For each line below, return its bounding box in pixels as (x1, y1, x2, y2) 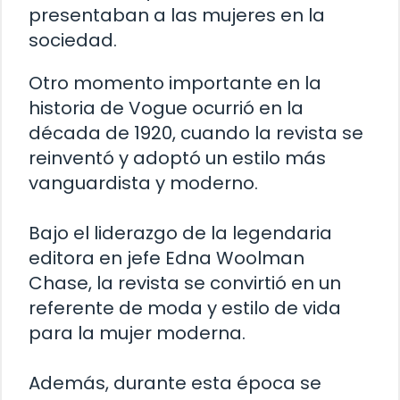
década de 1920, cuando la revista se (29, 121, 363, 146)
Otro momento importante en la (29, 71, 321, 96)
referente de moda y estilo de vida (29, 296, 341, 321)
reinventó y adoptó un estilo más (29, 146, 326, 171)
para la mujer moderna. (29, 321, 246, 346)
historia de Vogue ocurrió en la (29, 96, 304, 121)
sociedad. (29, 28, 117, 54)
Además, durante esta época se (29, 371, 321, 396)
